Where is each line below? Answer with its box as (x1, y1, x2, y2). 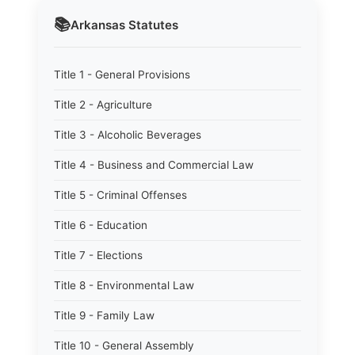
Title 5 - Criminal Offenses (54, 189, 187, 201)
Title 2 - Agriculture (54, 98, 152, 111)
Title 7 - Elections (54, 249, 143, 261)
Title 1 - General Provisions (54, 68, 190, 81)
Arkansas (71, 17, 125, 32)
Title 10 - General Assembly (54, 339, 194, 352)
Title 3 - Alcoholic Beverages (54, 128, 201, 141)
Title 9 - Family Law (54, 309, 155, 322)
